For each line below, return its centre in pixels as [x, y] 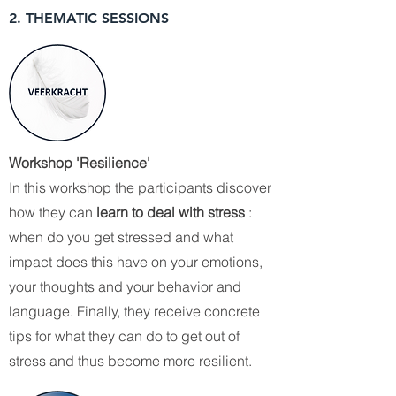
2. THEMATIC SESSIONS [89, 18]
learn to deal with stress [171, 212]
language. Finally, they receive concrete [134, 311]
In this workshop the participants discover [140, 187]
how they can [53, 212]
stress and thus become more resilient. [130, 361]
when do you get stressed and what [121, 237]
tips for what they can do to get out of [124, 336]
